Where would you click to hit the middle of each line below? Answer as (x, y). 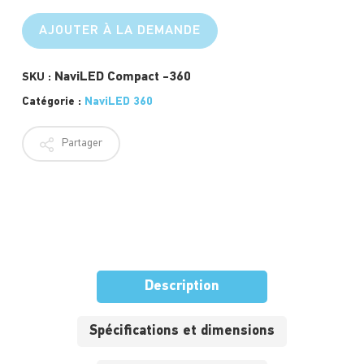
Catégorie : (53, 102)
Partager (80, 144)
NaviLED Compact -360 (122, 78)
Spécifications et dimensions (182, 331)
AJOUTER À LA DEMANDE (119, 31)
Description (182, 287)
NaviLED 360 (118, 102)
